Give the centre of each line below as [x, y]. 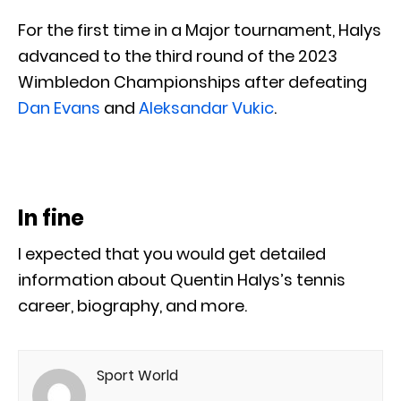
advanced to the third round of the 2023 [178, 55]
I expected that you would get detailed [172, 253]
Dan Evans [59, 107]
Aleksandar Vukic [206, 107]
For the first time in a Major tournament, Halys [200, 30]
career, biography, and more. [132, 305]
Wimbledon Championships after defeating [192, 81]
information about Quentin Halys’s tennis [182, 279]
